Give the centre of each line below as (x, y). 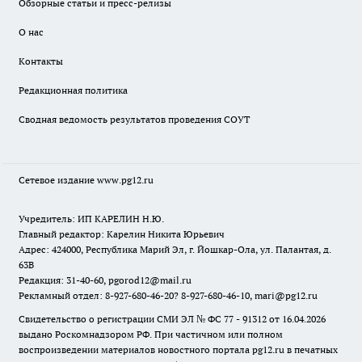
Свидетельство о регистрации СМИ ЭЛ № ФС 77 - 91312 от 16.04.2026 (172, 319)
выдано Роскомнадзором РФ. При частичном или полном (151, 334)
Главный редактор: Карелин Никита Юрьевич (122, 234)
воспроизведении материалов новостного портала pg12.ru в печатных (178, 349)
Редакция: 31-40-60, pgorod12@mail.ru (105, 280)
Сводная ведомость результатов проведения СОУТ (134, 119)
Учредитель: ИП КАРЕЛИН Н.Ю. (91, 219)
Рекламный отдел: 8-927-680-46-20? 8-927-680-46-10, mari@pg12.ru (168, 295)
